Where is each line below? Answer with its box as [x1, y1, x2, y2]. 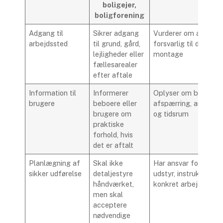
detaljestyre [93, 169, 133, 178]
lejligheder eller [93, 49, 144, 58]
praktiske [93, 119, 124, 128]
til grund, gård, [93, 39, 141, 48]
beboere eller [93, 99, 137, 108]
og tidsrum [153, 109, 189, 118]
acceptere [93, 200, 127, 209]
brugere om [93, 109, 132, 118]
